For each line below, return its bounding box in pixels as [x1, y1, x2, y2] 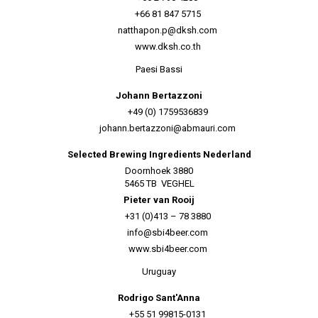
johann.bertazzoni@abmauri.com [99, 123, 236, 133]
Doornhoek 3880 [125, 165, 193, 176]
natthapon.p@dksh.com [118, 25, 217, 35]
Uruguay [142, 266, 176, 277]
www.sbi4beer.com [128, 243, 207, 254]
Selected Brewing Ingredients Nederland [67, 149, 251, 160]
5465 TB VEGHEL [124, 178, 194, 189]
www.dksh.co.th [134, 41, 201, 52]
